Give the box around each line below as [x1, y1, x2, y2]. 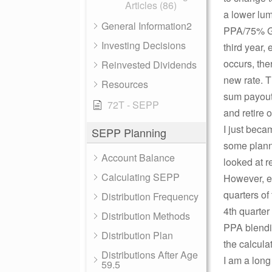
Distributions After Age [101, 248, 198, 262]
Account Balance [101, 151, 175, 165]
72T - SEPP [107, 98, 159, 112]
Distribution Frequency [101, 189, 199, 203]
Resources [101, 77, 148, 91]
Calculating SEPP [101, 170, 180, 184]
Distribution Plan [101, 228, 173, 242]
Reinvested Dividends [101, 58, 197, 72]
